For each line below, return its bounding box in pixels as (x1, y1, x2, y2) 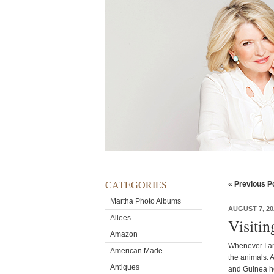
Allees (110, 213, 131, 222)
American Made (110, 246, 163, 255)
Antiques (110, 263, 139, 272)
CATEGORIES (105, 178, 167, 191)
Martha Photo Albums (110, 197, 181, 206)
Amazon (110, 230, 138, 239)
